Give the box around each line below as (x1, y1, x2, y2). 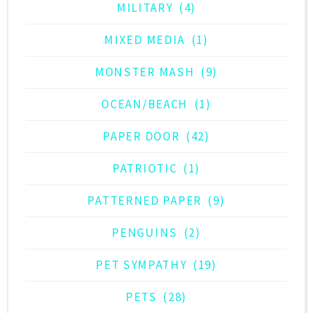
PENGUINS (112, 224, 177, 240)
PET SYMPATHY (96, 256, 187, 272)
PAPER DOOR (103, 128, 180, 144)
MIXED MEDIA (104, 31, 186, 48)
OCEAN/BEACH (101, 96, 189, 112)
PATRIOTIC (112, 160, 177, 176)
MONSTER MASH (94, 64, 195, 80)
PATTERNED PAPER (87, 192, 202, 208)
